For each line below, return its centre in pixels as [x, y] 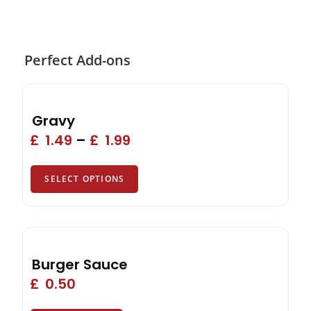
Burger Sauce [80, 264]
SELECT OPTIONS [85, 178]
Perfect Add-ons [78, 60]
